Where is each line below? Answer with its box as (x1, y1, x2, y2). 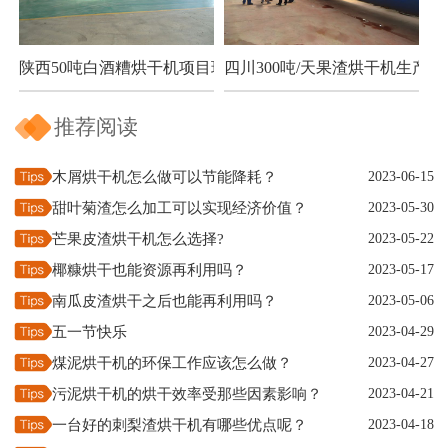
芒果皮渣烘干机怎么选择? (52, 230, 224, 247)
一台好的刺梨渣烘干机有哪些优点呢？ (52, 416, 307, 433)
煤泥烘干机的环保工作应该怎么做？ (52, 354, 292, 371)
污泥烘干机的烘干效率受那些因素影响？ (52, 385, 322, 402)
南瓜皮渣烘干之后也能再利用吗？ (52, 292, 277, 309)
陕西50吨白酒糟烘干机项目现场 (19, 58, 243, 76)
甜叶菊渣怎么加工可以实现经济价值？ (52, 199, 307, 216)
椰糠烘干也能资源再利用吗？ (52, 261, 247, 278)
